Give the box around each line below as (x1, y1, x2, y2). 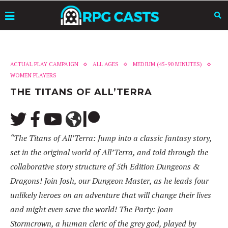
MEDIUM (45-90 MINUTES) (133, 61, 202, 68)
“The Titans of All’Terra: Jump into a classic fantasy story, (10, 132, 212, 144)
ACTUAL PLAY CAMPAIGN (10, 61, 78, 68)
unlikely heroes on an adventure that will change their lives (10, 189, 211, 201)
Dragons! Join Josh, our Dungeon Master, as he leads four (10, 175, 209, 186)
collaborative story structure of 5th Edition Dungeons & (10, 161, 200, 172)
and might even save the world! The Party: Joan (10, 204, 173, 215)
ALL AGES (93, 61, 119, 68)
